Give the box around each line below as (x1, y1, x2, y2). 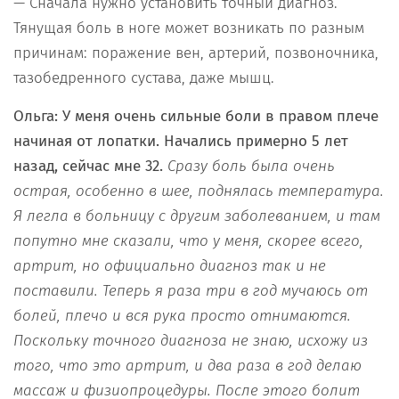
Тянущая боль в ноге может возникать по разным (13, 19, 364, 38)
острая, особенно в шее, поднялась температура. (13, 182, 384, 201)
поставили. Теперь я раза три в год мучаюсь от (13, 281, 368, 301)
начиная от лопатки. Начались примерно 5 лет (13, 132, 348, 151)
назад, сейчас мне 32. (13, 157, 167, 176)
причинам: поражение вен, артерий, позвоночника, (13, 44, 379, 63)
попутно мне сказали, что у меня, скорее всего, (13, 232, 363, 251)
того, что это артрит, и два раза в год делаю (13, 356, 362, 376)
